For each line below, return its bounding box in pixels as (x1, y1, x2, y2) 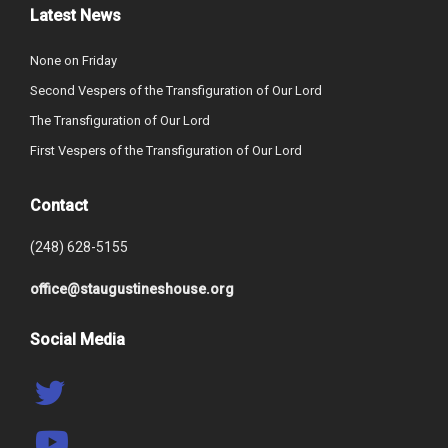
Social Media (30, 330, 125, 349)
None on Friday (30, 53, 117, 68)
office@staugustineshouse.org (30, 281, 234, 297)
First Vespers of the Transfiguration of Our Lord (30, 143, 302, 158)
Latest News (30, 6, 121, 25)
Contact (30, 196, 88, 215)
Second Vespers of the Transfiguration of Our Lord (30, 83, 322, 98)
